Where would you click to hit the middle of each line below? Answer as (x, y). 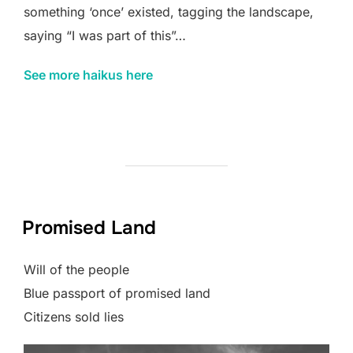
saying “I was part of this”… (105, 36)
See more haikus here (88, 75)
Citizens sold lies (74, 317)
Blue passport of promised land (117, 294)
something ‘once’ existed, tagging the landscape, (169, 12)
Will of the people (76, 270)
